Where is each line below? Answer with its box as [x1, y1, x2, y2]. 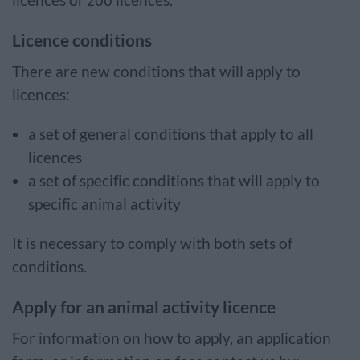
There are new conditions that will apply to [12, 63, 301, 80]
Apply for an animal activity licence [12, 297, 276, 317]
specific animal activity [28, 195, 182, 213]
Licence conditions [12, 30, 152, 50]
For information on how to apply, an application [12, 329, 331, 347]
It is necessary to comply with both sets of [12, 235, 292, 252]
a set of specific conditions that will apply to [28, 172, 320, 190]
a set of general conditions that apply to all [28, 125, 313, 143]
